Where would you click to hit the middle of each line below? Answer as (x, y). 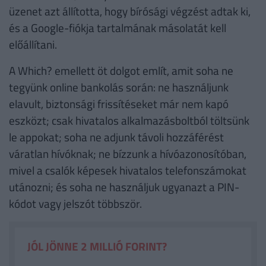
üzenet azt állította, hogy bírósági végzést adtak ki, (130, 11)
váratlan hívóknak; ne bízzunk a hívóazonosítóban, (128, 154)
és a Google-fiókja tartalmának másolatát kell (118, 28)
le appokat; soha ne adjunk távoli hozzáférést (116, 137)
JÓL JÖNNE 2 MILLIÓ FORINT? (97, 246)
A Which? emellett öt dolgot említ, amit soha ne (121, 71)
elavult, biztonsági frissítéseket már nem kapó (119, 104)
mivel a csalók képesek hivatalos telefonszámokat (128, 170)
